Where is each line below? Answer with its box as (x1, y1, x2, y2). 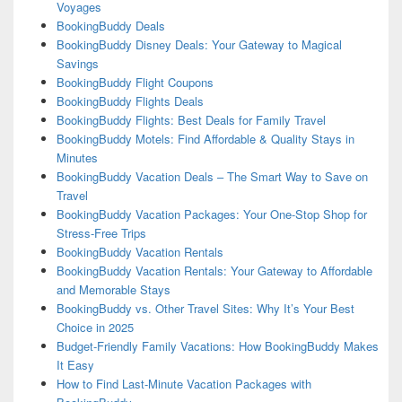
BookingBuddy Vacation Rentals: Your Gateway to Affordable (56, 262, 372, 280)
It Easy (56, 356, 94, 374)
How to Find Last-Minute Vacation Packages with (56, 375, 311, 393)
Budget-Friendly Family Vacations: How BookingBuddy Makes (56, 337, 379, 355)
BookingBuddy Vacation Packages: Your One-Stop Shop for (56, 205, 367, 223)
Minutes (56, 149, 98, 167)
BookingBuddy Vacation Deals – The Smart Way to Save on (56, 168, 368, 186)
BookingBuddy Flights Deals (56, 92, 204, 110)
